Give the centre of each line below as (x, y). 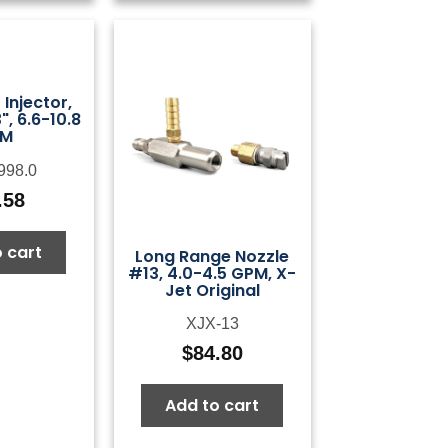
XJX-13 (212, 324)
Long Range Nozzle (212, 256)
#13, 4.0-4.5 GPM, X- (212, 273)
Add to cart (212, 406)
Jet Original (212, 290)
